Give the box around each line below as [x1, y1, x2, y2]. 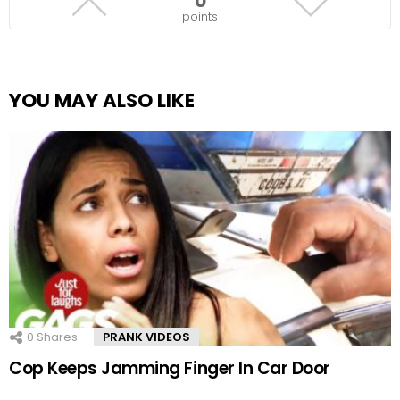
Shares [34, 329, 78, 346]
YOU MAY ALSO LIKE [9, 87, 195, 113]
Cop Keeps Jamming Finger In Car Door [9, 356, 330, 381]
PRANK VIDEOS [103, 329, 190, 346]
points [182, 7, 218, 25]
